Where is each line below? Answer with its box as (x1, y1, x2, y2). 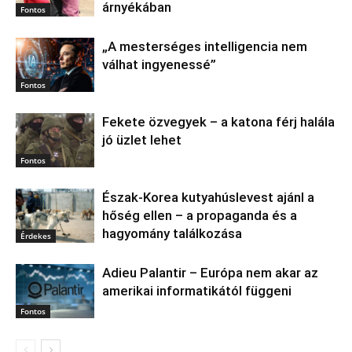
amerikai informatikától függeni (102, 283, 291, 299)
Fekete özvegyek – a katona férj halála (102, 114, 335, 130)
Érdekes (20, 229, 51, 241)
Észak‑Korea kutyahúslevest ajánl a (102, 189, 314, 206)
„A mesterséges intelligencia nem (102, 38, 307, 55)
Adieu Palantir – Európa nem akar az (102, 265, 318, 281)
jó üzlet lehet (102, 132, 181, 148)
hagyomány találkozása (102, 225, 242, 242)
